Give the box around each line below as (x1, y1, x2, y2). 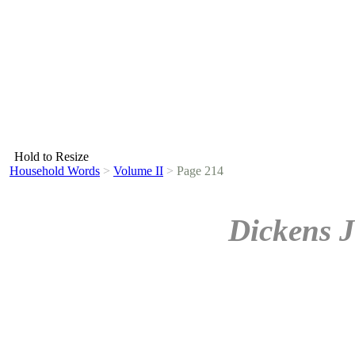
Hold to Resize (14, 150, 89, 163)
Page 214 (174, 164, 223, 177)
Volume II (113, 164, 163, 177)
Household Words (10, 164, 100, 177)
